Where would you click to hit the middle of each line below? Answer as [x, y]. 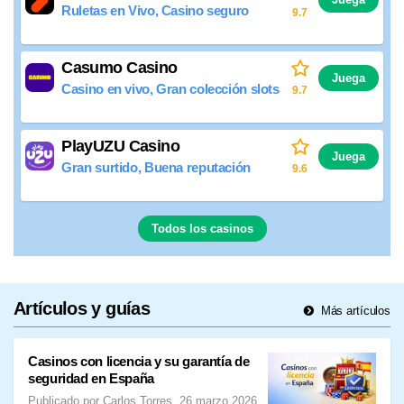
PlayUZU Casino [120, 146]
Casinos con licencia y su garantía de [139, 361]
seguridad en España [91, 378]
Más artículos [353, 310]
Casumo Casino [119, 68]
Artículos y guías [82, 308]
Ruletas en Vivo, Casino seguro [155, 11]
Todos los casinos [202, 228]
